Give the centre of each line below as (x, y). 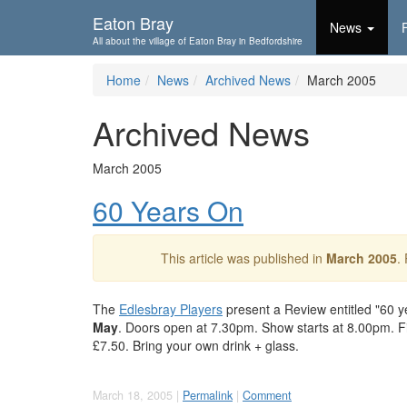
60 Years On (168, 210)
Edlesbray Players (171, 309)
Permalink (208, 395)
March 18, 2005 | (138, 395)
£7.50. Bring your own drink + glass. (196, 345)
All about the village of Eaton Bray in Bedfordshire (198, 41)
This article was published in (243, 258)
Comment (267, 395)
